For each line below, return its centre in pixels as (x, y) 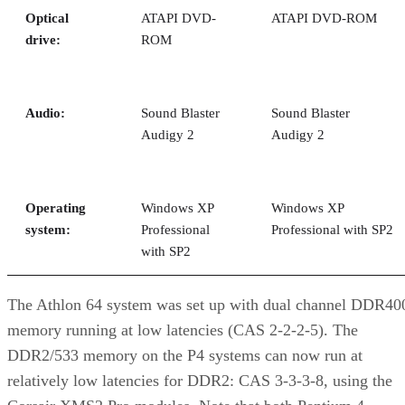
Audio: (45, 113)
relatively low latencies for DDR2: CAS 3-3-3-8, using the (200, 380)
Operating (56, 207)
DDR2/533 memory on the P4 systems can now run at (185, 355)
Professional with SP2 (332, 229)
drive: (43, 39)
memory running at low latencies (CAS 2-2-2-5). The (183, 330)
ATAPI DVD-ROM (324, 18)
